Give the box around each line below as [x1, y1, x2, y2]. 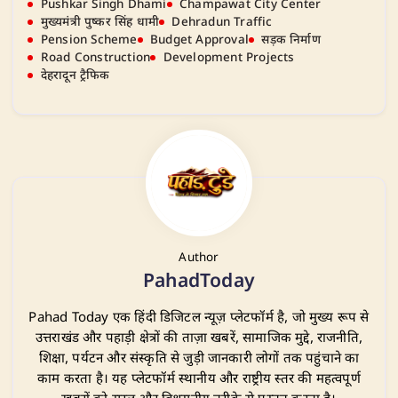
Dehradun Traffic [171, 14, 273, 30]
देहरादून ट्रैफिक [40, 68, 110, 84]
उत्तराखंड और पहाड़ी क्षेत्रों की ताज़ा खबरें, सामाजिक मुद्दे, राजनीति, [36, 330, 362, 347]
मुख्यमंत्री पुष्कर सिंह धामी [40, 14, 159, 30]
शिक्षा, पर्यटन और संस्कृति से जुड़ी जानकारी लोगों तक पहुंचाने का [38, 350, 360, 368]
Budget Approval [149, 32, 249, 48]
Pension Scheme [40, 32, 138, 48]
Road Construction [40, 50, 151, 66]
